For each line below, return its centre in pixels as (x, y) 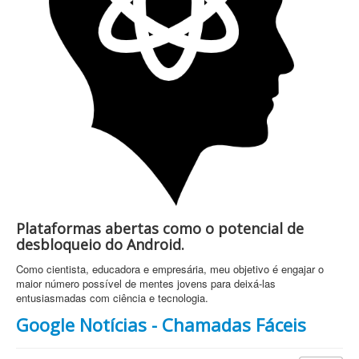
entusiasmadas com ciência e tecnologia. (112, 297)
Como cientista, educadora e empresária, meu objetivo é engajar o (170, 268)
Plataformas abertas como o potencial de (160, 228)
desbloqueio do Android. (100, 244)
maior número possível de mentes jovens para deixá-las (146, 283)
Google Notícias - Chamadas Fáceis (161, 324)
